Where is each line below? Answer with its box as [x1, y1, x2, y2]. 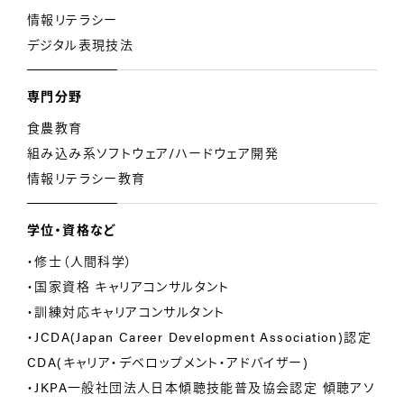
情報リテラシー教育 [27, 169, 146, 187]
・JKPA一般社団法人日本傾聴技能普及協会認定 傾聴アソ [27, 378, 376, 396]
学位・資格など [27, 220, 117, 238]
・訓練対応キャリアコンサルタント [27, 302, 225, 320]
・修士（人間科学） [27, 252, 133, 270]
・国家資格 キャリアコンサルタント [27, 277, 230, 295]
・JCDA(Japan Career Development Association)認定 [27, 327, 372, 345]
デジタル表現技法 [27, 35, 134, 53]
